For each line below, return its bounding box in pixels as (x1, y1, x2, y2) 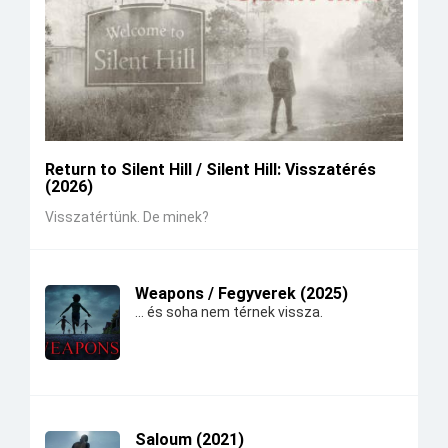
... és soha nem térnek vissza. (135, 303, 323, 320)
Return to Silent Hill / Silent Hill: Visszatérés (45, 159, 376, 179)
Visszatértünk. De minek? (45, 208, 209, 225)
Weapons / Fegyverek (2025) (135, 283, 348, 303)
